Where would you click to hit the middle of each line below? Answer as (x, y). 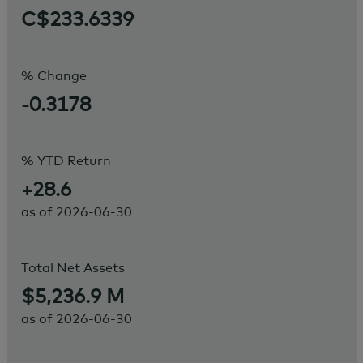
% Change (53, 75)
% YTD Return (66, 160)
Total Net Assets (73, 267)
